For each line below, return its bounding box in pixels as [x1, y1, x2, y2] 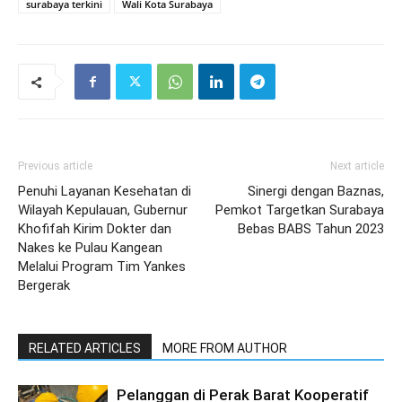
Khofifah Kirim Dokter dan [18, 221, 171, 237]
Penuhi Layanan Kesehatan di [18, 183, 191, 199]
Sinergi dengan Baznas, [248, 183, 384, 199]
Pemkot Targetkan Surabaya [215, 202, 384, 218]
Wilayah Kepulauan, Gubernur [18, 202, 188, 218]
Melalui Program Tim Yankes [18, 258, 186, 275]
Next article [330, 160, 384, 172]
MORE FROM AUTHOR [162, 341, 287, 355]
